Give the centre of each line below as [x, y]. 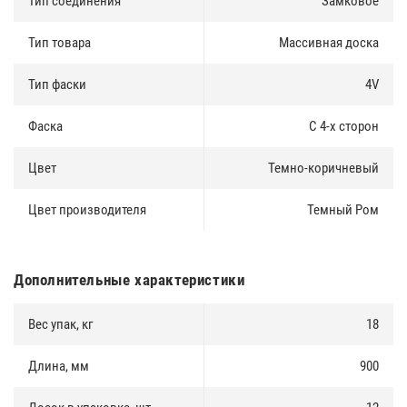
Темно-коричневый [323, 168]
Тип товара [60, 42]
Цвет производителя [87, 209]
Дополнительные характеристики [129, 279]
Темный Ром [343, 209]
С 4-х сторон [344, 126]
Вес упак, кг [61, 324]
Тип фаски [57, 84]
